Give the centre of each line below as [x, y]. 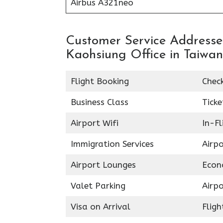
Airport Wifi [94, 123]
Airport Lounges [103, 165]
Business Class [99, 102]
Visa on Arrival [100, 207]
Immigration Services [112, 144]
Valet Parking [98, 186]
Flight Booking [100, 81]
